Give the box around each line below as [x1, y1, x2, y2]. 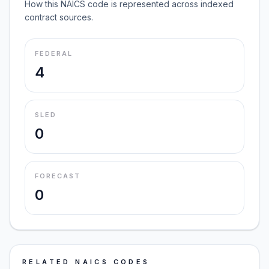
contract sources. [25, 12, 93, 22]
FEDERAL [35, 49, 73, 58]
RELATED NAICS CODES [22, 258, 150, 266]
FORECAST [35, 172, 80, 180]
